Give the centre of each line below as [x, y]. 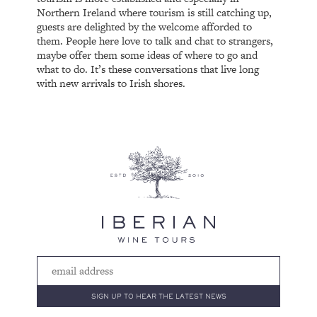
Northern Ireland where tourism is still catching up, [155, 12]
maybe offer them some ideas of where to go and [148, 54]
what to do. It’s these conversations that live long [148, 69]
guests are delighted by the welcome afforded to [145, 26]
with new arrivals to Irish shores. [111, 83]
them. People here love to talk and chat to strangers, [155, 40]
